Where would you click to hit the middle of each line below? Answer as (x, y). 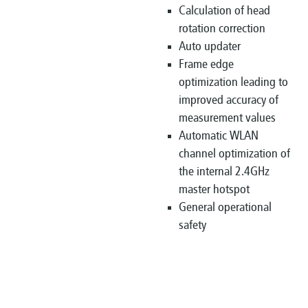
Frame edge (206, 65)
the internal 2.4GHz (224, 172)
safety (192, 225)
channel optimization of (234, 154)
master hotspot (214, 190)
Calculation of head (224, 11)
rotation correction (222, 29)
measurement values (227, 118)
